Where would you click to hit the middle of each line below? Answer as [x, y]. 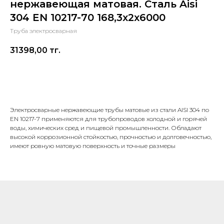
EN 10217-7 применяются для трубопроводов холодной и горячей [108, 119]
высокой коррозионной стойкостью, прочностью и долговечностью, [111, 137]
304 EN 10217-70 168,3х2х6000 [88, 17]
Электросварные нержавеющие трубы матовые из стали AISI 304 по [109, 110]
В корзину [112, 78]
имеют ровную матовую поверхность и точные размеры [93, 146]
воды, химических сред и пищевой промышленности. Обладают [106, 128]
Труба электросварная [43, 31]
